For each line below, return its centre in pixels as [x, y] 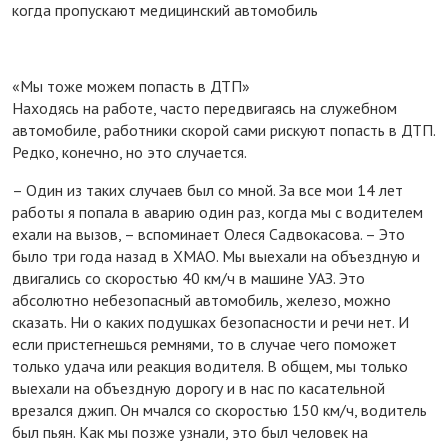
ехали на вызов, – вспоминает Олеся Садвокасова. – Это [208, 233]
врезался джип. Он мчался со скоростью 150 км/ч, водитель [219, 409]
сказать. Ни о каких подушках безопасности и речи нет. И [210, 321]
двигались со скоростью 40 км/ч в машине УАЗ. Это [188, 277]
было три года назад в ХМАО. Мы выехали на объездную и [216, 255]
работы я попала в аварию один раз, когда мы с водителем [217, 211]
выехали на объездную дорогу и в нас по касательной [198, 387]
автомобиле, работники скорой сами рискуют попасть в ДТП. [223, 129]
